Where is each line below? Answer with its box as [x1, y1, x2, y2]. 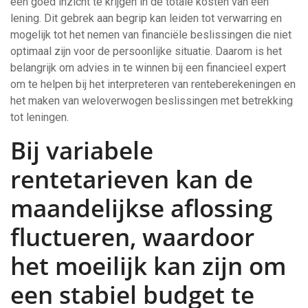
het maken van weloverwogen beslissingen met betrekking [10, 94, 293, 107]
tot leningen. [10, 111, 69, 124]
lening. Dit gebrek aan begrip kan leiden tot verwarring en [10, 12, 282, 25]
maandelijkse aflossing [10, 192, 272, 224]
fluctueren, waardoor [10, 221, 254, 253]
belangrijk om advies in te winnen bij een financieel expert [10, 61, 286, 74]
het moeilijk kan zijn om [10, 250, 286, 282]
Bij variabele [10, 134, 153, 166]
